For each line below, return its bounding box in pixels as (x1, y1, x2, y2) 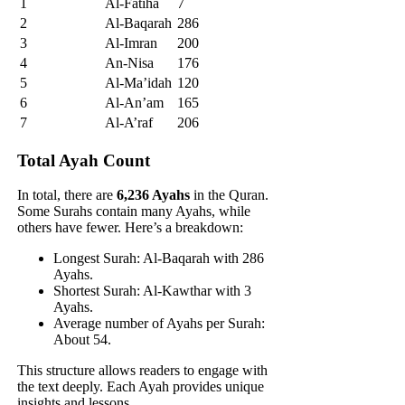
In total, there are (17, 187, 118, 203)
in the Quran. (190, 187, 269, 203)
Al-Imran (105, 34, 158, 51)
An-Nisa (105, 54, 155, 71)
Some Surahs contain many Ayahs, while (17, 203, 251, 220)
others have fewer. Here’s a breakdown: (17, 220, 244, 236)
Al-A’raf (105, 114, 154, 130)
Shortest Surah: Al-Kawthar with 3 (53, 283, 252, 299)
